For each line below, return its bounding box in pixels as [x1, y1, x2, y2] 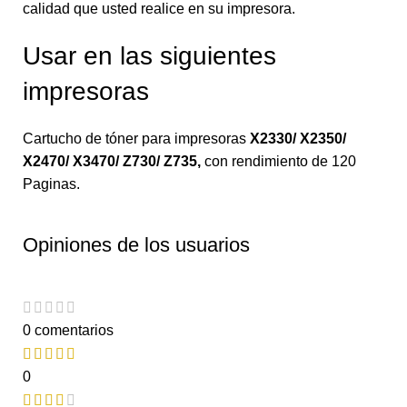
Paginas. [23, 175, 80, 192]
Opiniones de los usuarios [23, 233, 250, 256]
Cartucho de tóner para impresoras [23, 130, 250, 146]
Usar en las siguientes [23, 41, 276, 70]
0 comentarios [23, 322, 114, 338]
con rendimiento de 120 [201, 153, 356, 169]
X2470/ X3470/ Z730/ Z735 [23, 153, 197, 169]
